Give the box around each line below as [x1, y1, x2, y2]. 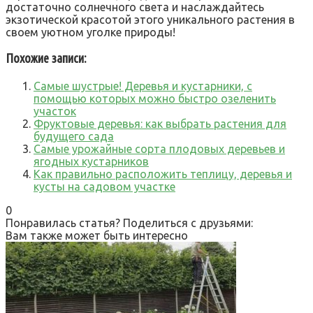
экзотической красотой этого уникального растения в [6, 13, 295, 26]
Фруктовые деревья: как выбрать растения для [34, 117, 286, 130]
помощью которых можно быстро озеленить [34, 92, 276, 105]
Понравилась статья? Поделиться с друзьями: [6, 216, 253, 229]
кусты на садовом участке [34, 180, 175, 193]
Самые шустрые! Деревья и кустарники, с [34, 79, 252, 92]
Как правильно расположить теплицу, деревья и [34, 167, 292, 180]
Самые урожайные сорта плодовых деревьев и [34, 142, 285, 155]
